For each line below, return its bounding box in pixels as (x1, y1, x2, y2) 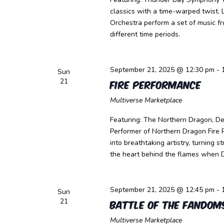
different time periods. (109, 29, 180, 39)
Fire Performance (109, 76, 201, 91)
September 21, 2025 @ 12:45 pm (109, 185, 214, 194)
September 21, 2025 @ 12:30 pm (109, 65, 214, 74)
